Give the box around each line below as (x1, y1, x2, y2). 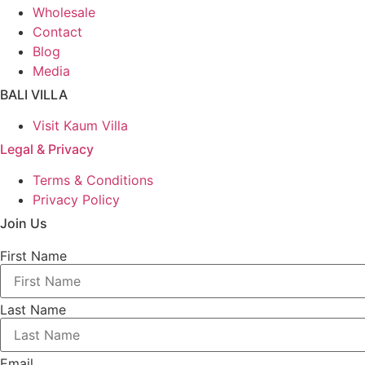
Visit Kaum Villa (33, 117, 128, 134)
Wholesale (33, 4, 95, 21)
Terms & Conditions (33, 172, 153, 189)
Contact (33, 24, 82, 41)
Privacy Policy (33, 191, 120, 209)
